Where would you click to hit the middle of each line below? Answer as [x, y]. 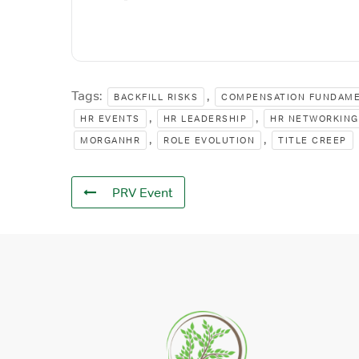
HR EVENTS [110, 119]
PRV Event [143, 193]
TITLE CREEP [313, 141]
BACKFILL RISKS [156, 97]
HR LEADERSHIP [205, 119]
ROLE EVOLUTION [209, 141]
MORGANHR [110, 141]
